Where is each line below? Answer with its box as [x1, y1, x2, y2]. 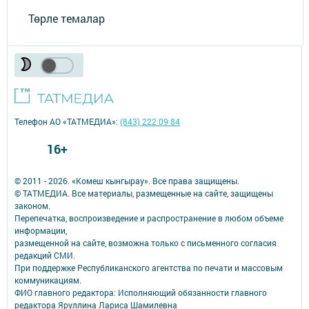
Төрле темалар [28, 10, 105, 26]
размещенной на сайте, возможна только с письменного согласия [14, 237, 277, 249]
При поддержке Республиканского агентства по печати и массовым [14, 262, 283, 274]
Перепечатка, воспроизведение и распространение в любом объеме [14, 212, 283, 224]
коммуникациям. [14, 275, 81, 286]
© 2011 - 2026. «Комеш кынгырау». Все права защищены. [14, 175, 239, 187]
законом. [14, 200, 50, 212]
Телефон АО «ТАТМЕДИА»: [14, 116, 120, 128]
